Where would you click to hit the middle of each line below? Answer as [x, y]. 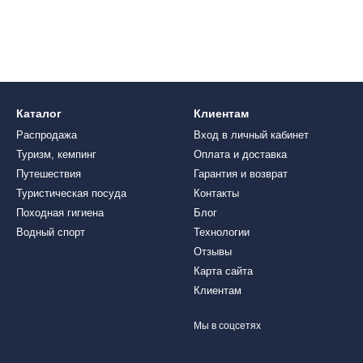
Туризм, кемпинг [56, 154]
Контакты [216, 193]
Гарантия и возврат [241, 174]
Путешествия [49, 174]
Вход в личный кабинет [251, 135]
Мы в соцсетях [227, 326]
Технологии [222, 232]
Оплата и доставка [240, 154]
